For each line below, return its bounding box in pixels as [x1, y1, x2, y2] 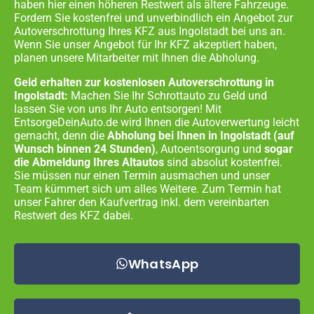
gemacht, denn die [14, 128, 107, 142]
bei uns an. [228, 24, 285, 38]
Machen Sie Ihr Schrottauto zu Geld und [71, 88, 267, 102]
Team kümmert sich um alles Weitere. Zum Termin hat [14, 182, 281, 196]
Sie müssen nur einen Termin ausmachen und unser [14, 168, 270, 182]
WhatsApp [128, 254, 199, 273]
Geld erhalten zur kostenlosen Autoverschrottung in [14, 75, 274, 89]
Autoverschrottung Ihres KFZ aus [14, 24, 179, 38]
